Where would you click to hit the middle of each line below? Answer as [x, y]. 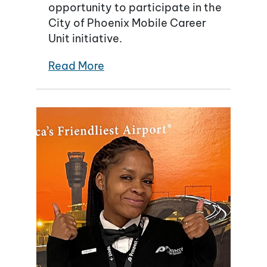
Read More [76, 66]
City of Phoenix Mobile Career [127, 23]
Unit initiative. [85, 38]
